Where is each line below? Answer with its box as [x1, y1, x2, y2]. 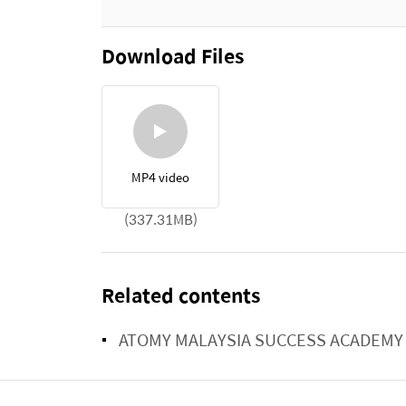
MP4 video [131, 168, 189, 188]
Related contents [101, 280, 260, 310]
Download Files [101, 41, 244, 71]
